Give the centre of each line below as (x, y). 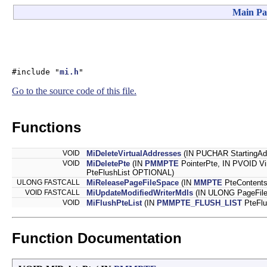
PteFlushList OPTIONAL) (130, 172)
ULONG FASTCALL (49, 182)
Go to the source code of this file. (74, 91)
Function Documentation (97, 238)
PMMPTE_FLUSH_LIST (199, 203)
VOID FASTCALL (53, 192)
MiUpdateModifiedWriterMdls (140, 193)
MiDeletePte (108, 163)
